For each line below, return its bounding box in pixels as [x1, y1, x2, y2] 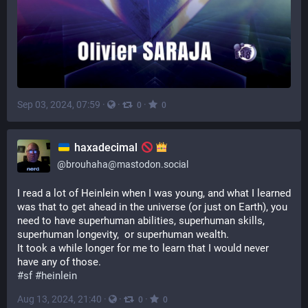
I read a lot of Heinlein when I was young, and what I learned [17, 187, 291, 199]
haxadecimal [71, 141, 140, 154]
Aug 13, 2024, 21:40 [17, 294, 102, 305]
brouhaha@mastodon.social [66, 159, 188, 170]
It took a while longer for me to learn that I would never [17, 242, 269, 254]
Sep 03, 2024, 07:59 [17, 99, 100, 111]
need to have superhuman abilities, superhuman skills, [17, 214, 265, 227]
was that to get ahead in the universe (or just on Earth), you [17, 201, 287, 213]
